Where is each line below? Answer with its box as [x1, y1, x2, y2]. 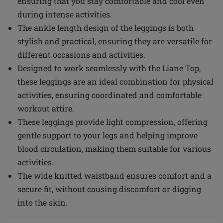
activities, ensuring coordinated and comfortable [17, 90, 202, 100]
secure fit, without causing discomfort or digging [17, 184, 201, 194]
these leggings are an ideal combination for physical [17, 76, 214, 87]
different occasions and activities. [17, 49, 145, 60]
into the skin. [17, 197, 68, 208]
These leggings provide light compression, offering [17, 116, 208, 127]
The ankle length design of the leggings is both [17, 22, 194, 33]
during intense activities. [17, 9, 112, 19]
